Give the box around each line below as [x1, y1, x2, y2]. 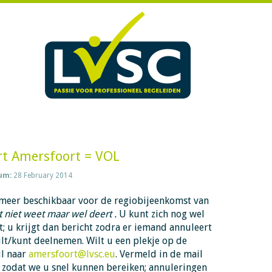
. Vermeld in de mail [115, 248, 203, 260]
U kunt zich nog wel [118, 208, 205, 220]
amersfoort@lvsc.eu [28, 248, 115, 260]
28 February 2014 [13, 171, 72, 180]
